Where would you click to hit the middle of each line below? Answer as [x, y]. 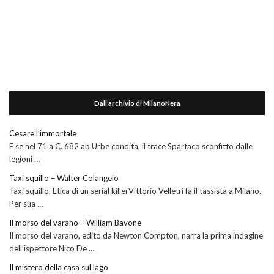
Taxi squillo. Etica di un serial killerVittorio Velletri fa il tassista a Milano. [135, 191]
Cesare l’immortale [43, 134]
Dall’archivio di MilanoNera [137, 103]
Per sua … [26, 204]
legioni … [24, 159]
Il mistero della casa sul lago [59, 268]
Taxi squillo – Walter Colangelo [64, 178]
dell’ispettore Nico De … [52, 249]
